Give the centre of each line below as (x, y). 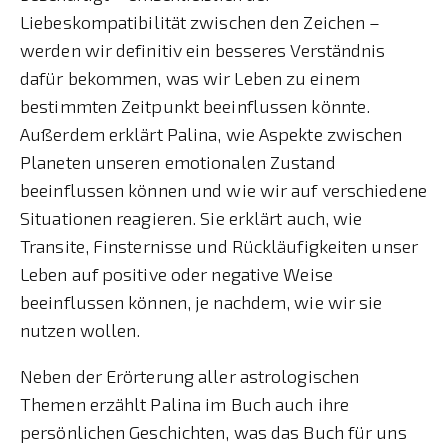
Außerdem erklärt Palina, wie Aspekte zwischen (211, 133)
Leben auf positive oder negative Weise (176, 273)
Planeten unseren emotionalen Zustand (178, 161)
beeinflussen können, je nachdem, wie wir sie (201, 301)
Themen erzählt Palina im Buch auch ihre (184, 403)
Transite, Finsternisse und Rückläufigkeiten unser (219, 245)
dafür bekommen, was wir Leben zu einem (190, 77)
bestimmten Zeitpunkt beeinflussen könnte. (195, 105)
